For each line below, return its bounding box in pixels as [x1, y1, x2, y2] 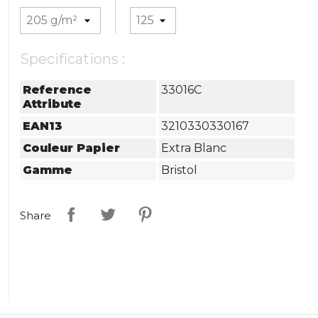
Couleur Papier [23, 141, 121, 155]
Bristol [161, 163, 198, 177]
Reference [23, 82, 92, 97]
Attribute [23, 97, 82, 111]
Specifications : [20, 50, 126, 67]
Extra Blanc [161, 141, 227, 155]
